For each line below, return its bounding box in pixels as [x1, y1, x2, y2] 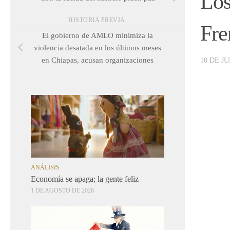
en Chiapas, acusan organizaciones [42, 55, 154, 64]
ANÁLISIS [31, 164, 60, 171]
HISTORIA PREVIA [68, 16, 127, 24]
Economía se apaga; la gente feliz [31, 175, 139, 184]
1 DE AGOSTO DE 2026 [31, 187, 94, 195]
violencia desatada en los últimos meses [34, 43, 161, 52]
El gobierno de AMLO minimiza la [42, 31, 153, 40]
